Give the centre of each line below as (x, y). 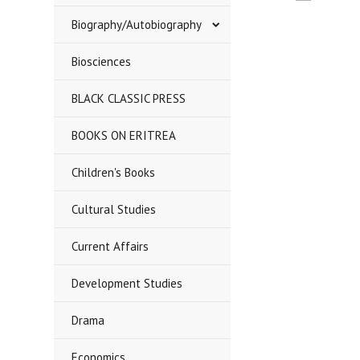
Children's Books (114, 172)
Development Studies (127, 283)
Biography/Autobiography (137, 25)
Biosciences (102, 61)
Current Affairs (110, 246)
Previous (284, 30)
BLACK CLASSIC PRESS (129, 98)
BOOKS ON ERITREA (124, 135)
